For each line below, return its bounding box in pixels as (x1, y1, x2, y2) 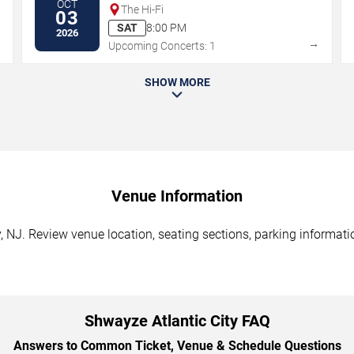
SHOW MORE (144, 75, 210, 88)
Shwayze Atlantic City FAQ (84, 311, 270, 330)
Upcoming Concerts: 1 (108, 39, 217, 52)
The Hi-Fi (121, 2, 164, 16)
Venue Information (111, 186, 243, 205)
